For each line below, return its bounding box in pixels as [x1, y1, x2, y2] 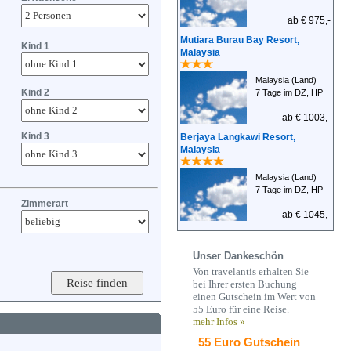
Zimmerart [21, 198, 68, 209]
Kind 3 [21, 131, 49, 142]
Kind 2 [21, 87, 49, 98]
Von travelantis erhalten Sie [193, 266, 309, 277]
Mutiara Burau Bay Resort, [180, 34, 299, 45]
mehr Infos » [193, 316, 245, 327]
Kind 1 [21, 41, 49, 52]
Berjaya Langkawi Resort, [180, 132, 295, 143]
